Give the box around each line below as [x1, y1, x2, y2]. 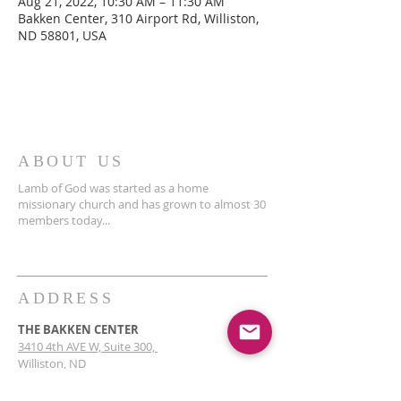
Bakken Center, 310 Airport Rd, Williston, [18, 10, 259, 27]
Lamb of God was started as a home [18, 180, 209, 196]
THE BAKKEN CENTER [18, 321, 139, 337]
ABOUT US [18, 152, 124, 170]
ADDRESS [18, 289, 115, 307]
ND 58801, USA [18, 27, 107, 44]
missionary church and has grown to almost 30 [18, 196, 266, 212]
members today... [18, 212, 115, 228]
